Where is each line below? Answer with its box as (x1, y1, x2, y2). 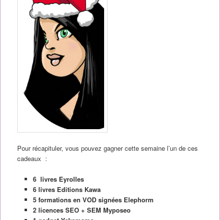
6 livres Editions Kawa (33, 185, 101, 194)
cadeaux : (17, 153, 47, 163)
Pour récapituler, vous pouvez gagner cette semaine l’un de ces (17, 143, 198, 153)
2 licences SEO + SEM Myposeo (33, 205, 131, 215)
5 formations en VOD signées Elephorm (33, 195, 154, 205)
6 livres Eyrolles (33, 174, 84, 184)
